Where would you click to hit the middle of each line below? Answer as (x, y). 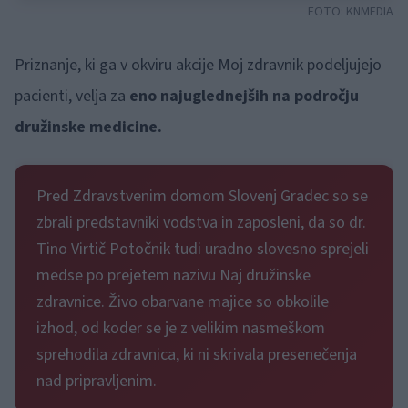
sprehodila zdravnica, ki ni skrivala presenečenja (197, 355)
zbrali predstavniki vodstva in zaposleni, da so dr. (201, 223)
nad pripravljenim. (97, 381)
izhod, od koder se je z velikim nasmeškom (181, 328)
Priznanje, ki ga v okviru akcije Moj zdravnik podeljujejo (198, 65)
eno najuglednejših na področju (244, 96)
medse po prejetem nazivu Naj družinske (173, 275)
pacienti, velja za (72, 96)
